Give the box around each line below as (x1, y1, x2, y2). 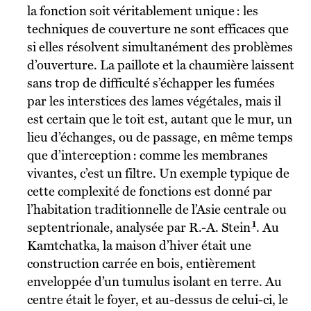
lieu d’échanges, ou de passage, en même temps (26, 129, 293, 144)
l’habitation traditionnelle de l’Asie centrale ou (26, 201, 287, 217)
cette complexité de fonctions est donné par (26, 183, 272, 199)
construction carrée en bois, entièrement (26, 255, 256, 271)
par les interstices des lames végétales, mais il (26, 93, 281, 108)
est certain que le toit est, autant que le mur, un (26, 111, 292, 126)
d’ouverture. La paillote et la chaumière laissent (26, 57, 294, 72)
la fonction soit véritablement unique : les (26, 3, 258, 18)
